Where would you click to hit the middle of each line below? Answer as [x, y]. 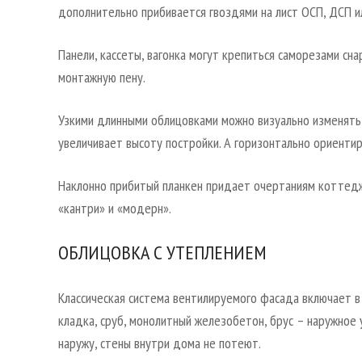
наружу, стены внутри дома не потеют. [160, 343]
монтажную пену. [102, 78]
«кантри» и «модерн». [115, 208]
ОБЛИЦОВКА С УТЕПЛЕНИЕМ [162, 253]
